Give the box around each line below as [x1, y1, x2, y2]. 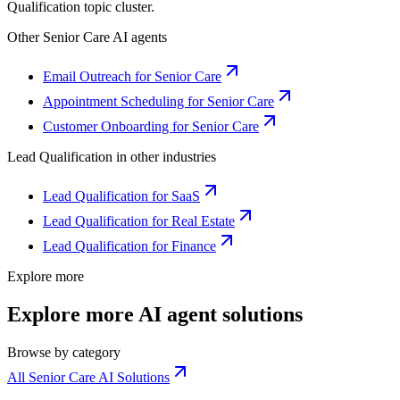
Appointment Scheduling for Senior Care [43, 94, 274, 110]
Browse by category [7, 344, 121, 360]
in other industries [112, 149, 216, 165]
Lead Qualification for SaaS [43, 188, 200, 204]
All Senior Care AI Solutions [7, 369, 170, 385]
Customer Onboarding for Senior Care [43, 119, 259, 135]
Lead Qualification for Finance [43, 238, 216, 254]
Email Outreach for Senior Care [43, 69, 221, 85]
